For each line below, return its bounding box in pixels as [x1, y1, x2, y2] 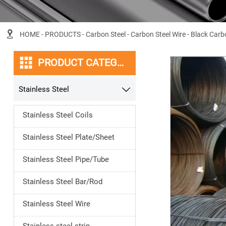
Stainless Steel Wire [22, 199, 90, 209]
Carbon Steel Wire [130, 30, 186, 38]
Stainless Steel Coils [22, 110, 93, 120]
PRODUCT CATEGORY [117, 57, 124, 69]
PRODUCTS [44, 30, 81, 38]
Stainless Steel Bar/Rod [22, 177, 102, 187]
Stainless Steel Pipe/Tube [22, 155, 109, 164]
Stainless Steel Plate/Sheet [22, 133, 115, 142]
